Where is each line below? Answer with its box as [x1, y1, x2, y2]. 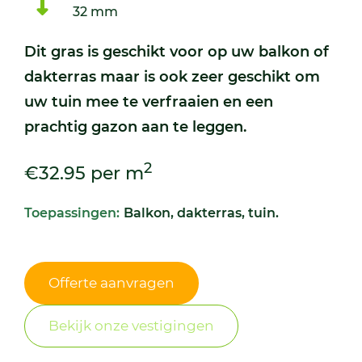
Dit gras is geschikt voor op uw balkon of [24, 43, 329, 61]
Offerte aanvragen [48, 275, 175, 292]
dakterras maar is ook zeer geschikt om [24, 68, 320, 86]
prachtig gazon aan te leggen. [24, 118, 246, 136]
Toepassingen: [24, 205, 120, 221]
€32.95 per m [24, 162, 144, 185]
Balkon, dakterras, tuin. [124, 205, 279, 221]
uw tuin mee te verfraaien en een [24, 93, 273, 111]
